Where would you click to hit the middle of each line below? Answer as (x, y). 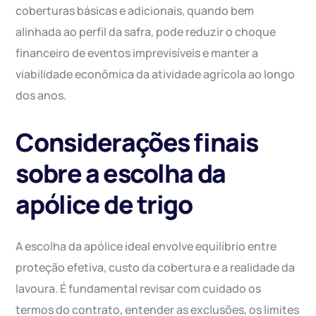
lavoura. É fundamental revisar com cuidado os (139, 289)
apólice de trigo (104, 205)
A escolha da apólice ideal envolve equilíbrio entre (146, 247)
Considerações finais (137, 142)
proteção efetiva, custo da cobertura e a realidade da (156, 268)
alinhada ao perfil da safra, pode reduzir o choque (146, 32)
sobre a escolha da (121, 174)
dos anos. (41, 96)
